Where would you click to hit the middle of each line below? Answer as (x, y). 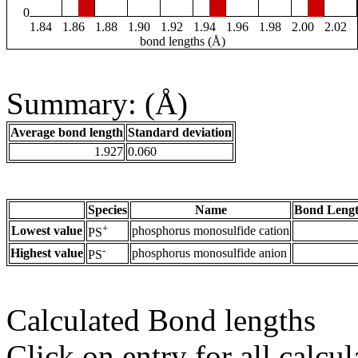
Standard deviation (180, 133)
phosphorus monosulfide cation (211, 231)
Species (107, 210)
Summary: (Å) (97, 104)
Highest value (47, 253)
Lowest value (47, 231)
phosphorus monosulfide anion (209, 253)
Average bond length (67, 133)
